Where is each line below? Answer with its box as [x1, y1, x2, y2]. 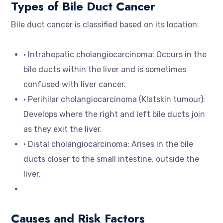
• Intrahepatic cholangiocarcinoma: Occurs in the [23, 50, 207, 59]
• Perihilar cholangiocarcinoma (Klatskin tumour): [23, 95, 205, 104]
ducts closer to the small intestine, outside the [23, 154, 199, 164]
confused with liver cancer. [23, 80, 126, 89]
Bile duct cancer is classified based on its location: [11, 20, 199, 29]
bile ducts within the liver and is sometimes [23, 65, 186, 74]
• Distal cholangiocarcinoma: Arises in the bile [23, 139, 193, 149]
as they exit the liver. [23, 124, 102, 134]
